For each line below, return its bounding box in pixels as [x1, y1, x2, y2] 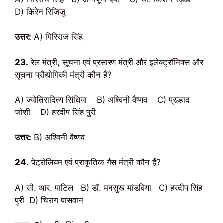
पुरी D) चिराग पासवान [15, 195, 83, 205]
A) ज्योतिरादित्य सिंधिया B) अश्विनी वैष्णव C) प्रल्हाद [15, 95, 190, 105]
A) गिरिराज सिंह [31, 32, 83, 42]
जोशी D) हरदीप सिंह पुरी [15, 107, 96, 117]
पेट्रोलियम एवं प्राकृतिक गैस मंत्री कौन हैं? [29, 157, 161, 167]
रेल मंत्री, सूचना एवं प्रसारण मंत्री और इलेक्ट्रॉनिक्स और [28, 57, 203, 67]
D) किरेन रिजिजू [15, 6, 65, 17]
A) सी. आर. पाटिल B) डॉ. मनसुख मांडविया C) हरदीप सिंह [15, 182, 202, 193]
